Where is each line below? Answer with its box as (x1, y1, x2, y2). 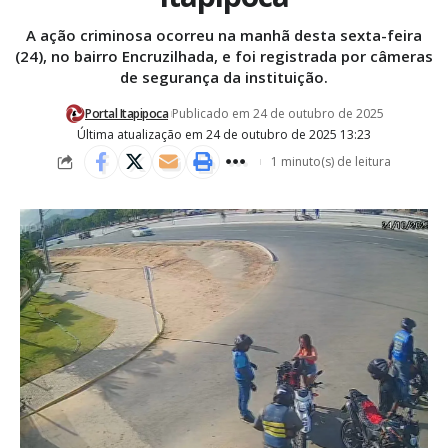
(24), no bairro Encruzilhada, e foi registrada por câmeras (15, 46, 433, 67)
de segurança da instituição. (120, 67, 328, 88)
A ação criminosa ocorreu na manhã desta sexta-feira (26, 25, 422, 46)
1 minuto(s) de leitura (270, 153, 391, 171)
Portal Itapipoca (85, 105, 168, 123)
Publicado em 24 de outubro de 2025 (172, 105, 384, 123)
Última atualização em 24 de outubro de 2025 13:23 (77, 126, 371, 144)
